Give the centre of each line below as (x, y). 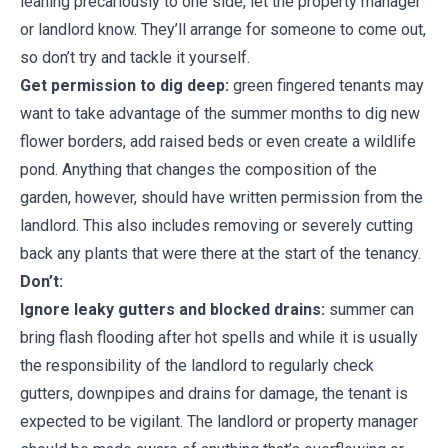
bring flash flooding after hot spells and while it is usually (219, 337)
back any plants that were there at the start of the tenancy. (222, 253)
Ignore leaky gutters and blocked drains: (172, 309)
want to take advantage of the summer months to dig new (220, 113)
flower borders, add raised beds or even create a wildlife (218, 141)
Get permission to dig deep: (124, 85)
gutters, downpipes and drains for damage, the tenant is (214, 393)
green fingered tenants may (326, 85)
